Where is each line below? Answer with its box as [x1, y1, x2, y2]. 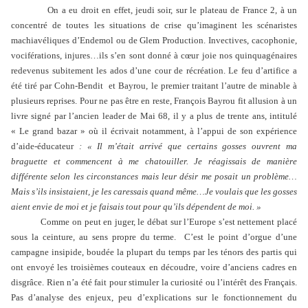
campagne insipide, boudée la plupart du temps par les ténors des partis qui [11, 247, 297, 257]
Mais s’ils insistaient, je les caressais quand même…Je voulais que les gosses [11, 186, 297, 197]
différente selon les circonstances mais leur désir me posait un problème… [11, 171, 297, 181]
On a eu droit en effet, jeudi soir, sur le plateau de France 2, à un [44, 5, 298, 15]
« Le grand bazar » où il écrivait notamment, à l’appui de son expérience [11, 126, 297, 136]
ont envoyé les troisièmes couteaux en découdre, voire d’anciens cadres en [11, 262, 297, 272]
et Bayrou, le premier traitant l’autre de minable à [106, 80, 298, 91]
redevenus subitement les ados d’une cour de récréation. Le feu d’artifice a [11, 65, 297, 76]
